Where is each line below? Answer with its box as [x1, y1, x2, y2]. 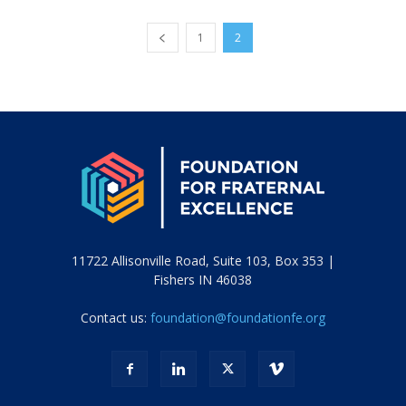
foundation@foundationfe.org [150, 308, 325, 326]
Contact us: [80, 308, 150, 326]
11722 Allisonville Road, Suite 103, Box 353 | [71, 251, 334, 269]
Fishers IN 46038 [153, 270, 253, 288]
